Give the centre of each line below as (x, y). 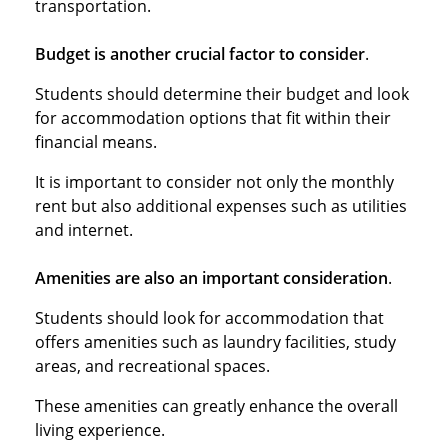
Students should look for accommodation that (209, 317)
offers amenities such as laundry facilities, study (215, 341)
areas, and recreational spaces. (152, 365)
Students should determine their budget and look (222, 93)
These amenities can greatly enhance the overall (216, 405)
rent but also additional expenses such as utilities (221, 205)
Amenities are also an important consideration (211, 277)
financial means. (96, 141)
